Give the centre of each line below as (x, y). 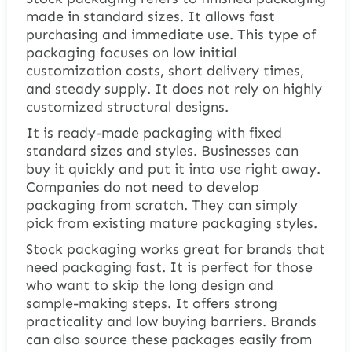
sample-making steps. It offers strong (151, 304)
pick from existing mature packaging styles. (171, 224)
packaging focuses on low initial (131, 53)
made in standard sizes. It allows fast (150, 17)
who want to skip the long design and (149, 286)
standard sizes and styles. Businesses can (162, 151)
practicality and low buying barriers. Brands (171, 322)
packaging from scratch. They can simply (161, 205)
